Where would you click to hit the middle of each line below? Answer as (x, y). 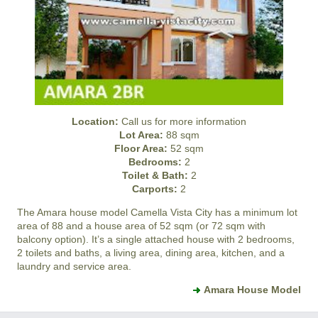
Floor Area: (141, 149)
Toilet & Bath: (155, 176)
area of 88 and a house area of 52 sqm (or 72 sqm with (141, 226)
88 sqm (181, 135)
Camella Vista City (171, 213)
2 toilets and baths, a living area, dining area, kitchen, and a (151, 253)
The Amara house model (74, 213)
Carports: (155, 189)
